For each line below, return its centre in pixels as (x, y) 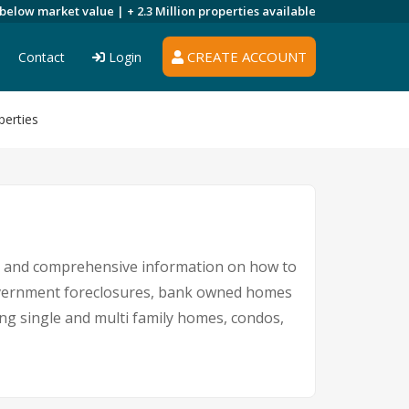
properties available (257, 11)
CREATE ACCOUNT (245, 57)
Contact (42, 57)
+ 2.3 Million (163, 11)
